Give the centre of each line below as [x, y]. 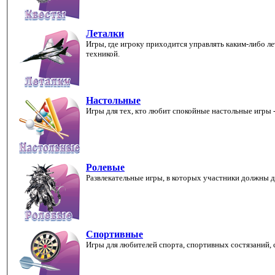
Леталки [105, 33]
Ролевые [105, 167]
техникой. [103, 53]
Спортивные [114, 234]
